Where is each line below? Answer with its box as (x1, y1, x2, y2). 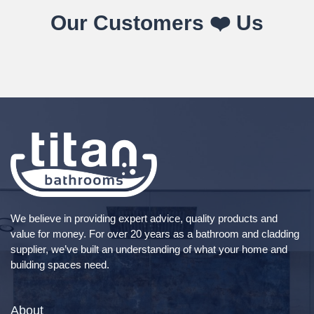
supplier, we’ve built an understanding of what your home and (11, 243, 287, 256)
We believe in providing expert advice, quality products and (11, 212, 278, 225)
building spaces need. (11, 259, 109, 271)
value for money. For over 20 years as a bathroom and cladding (11, 228, 299, 240)
